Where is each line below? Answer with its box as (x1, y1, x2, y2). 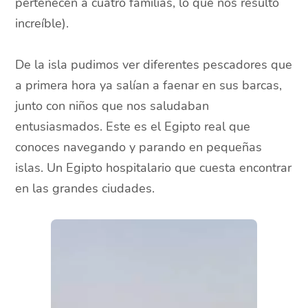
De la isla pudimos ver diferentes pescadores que (15, 56, 293, 73)
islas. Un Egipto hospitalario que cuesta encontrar (15, 159, 292, 176)
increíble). (15, 14, 73, 32)
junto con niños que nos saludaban (15, 97, 210, 114)
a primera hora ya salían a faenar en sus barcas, (15, 76, 283, 93)
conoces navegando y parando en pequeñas (15, 138, 263, 155)
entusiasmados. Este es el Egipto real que (15, 118, 251, 135)
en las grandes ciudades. (15, 179, 155, 197)
